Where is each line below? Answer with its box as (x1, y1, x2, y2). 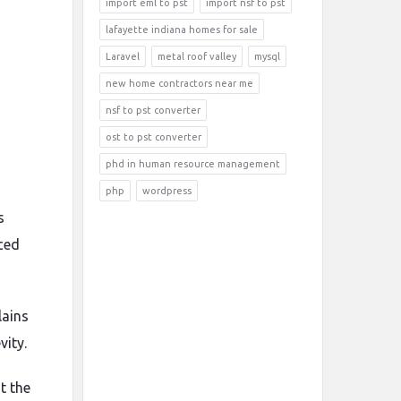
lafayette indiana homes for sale (106, 24, 258, 35)
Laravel (106, 51, 140, 62)
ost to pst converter (106, 132, 201, 142)
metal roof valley (158, 51, 236, 62)
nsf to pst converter (106, 105, 200, 115)
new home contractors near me (106, 78, 253, 89)
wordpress (142, 185, 192, 196)
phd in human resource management (106, 158, 280, 169)
